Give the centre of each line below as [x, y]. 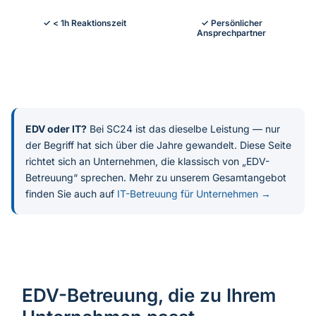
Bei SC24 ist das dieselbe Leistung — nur [183, 129]
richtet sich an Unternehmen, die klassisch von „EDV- [147, 162]
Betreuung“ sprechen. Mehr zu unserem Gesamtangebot [156, 178]
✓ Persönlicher [231, 23]
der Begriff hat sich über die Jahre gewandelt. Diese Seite [158, 145]
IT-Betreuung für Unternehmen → [194, 194]
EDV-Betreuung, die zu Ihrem [149, 296]
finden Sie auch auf [71, 194]
